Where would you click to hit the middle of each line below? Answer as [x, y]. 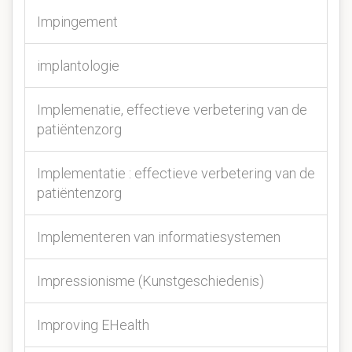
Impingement [77, 22]
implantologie [78, 66]
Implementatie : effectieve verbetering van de [176, 173]
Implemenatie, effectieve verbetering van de [172, 110]
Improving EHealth [93, 325]
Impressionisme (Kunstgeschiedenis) [150, 281]
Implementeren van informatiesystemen [159, 237]
